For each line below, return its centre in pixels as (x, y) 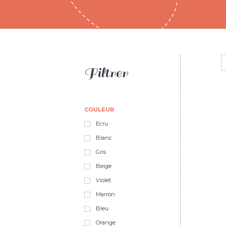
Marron (105, 194)
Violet (103, 180)
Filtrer (106, 73)
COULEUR (99, 109)
